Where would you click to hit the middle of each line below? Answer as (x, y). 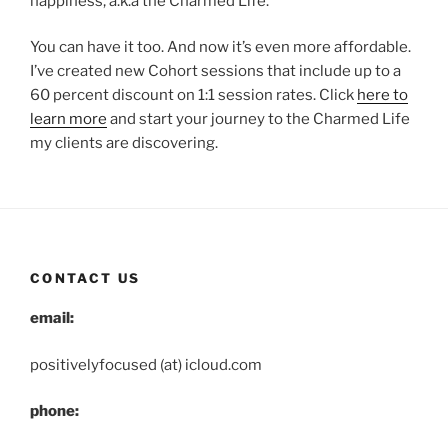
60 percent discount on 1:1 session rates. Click (193, 95)
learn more (68, 119)
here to (382, 95)
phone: (54, 411)
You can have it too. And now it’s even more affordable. (220, 47)
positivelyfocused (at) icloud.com (146, 364)
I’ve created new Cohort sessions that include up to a (215, 71)
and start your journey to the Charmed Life (258, 119)
